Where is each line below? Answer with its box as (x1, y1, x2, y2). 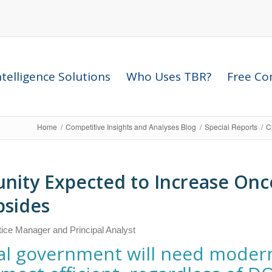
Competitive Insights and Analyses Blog (66, 121, 196, 132)
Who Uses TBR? (126, 69, 212, 84)
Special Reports (205, 121, 257, 132)
